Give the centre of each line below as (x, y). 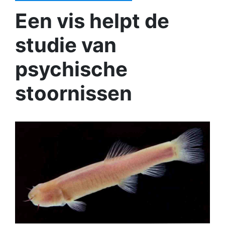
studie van (66, 45)
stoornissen (74, 93)
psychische (71, 69)
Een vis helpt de (92, 21)
